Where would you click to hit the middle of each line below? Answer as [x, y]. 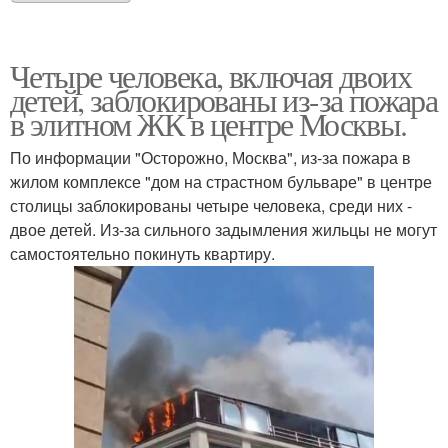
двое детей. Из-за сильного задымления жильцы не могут [223, 229]
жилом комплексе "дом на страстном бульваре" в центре [221, 181]
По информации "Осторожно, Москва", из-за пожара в [210, 157]
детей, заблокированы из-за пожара [224, 99]
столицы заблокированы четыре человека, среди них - [211, 205]
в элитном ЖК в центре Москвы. [208, 123]
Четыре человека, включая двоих [210, 75]
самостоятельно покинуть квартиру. [142, 253]
